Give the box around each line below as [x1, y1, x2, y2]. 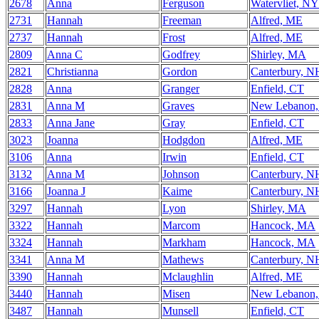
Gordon [162, 66, 197, 78]
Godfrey [162, 48, 200, 61]
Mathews [162, 253, 204, 266]
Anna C [47, 48, 83, 61]
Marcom [162, 219, 200, 231]
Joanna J [47, 185, 85, 197]
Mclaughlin [162, 271, 214, 283]
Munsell [162, 305, 199, 317]
